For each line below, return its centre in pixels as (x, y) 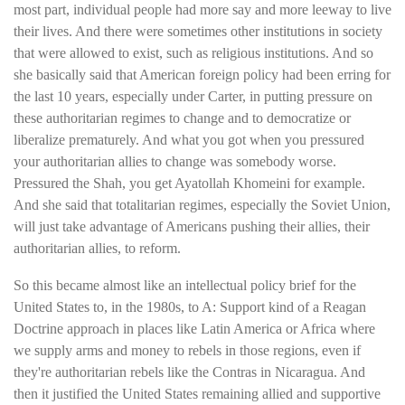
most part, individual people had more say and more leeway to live (202, 10)
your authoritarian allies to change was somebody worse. (175, 162)
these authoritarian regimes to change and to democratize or (182, 118)
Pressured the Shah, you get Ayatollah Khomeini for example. (189, 184)
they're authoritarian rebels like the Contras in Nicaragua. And (189, 372)
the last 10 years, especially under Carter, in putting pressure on (193, 97)
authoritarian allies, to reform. (97, 249)
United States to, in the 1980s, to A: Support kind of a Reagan (190, 306)
